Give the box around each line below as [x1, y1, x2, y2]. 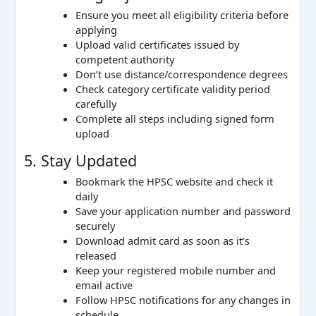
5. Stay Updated [23, 150, 137, 171]
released [75, 248, 116, 262]
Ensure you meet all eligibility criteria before [75, 7, 288, 22]
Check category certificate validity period [75, 81, 270, 96]
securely [75, 218, 115, 233]
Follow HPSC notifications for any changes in [75, 292, 291, 307]
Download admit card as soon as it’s [75, 233, 250, 248]
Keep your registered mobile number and [75, 262, 276, 277]
